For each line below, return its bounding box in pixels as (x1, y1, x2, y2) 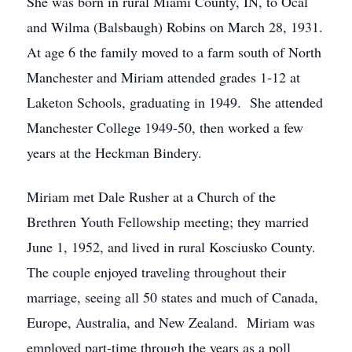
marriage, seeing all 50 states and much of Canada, (27, 288, 318, 306)
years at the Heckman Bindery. (27, 143, 202, 162)
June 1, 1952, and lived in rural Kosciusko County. (27, 237, 325, 256)
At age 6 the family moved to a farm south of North (27, 42, 321, 61)
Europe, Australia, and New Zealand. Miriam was (27, 313, 315, 332)
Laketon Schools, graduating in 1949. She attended (27, 93, 323, 112)
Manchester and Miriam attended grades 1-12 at (27, 68, 300, 86)
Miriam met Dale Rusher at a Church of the (27, 187, 276, 206)
